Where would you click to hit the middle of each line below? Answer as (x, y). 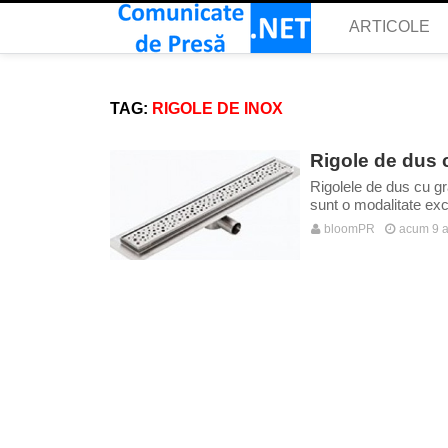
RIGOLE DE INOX (217, 108)
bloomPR (348, 229)
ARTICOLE (389, 26)
